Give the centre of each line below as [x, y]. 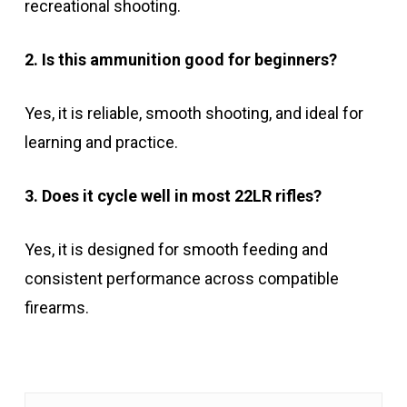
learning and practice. [101, 143]
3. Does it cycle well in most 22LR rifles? [173, 196]
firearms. [56, 308]
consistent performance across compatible [181, 279]
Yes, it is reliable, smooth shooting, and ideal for [194, 114]
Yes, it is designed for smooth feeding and [176, 250]
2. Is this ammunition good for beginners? [180, 60]
